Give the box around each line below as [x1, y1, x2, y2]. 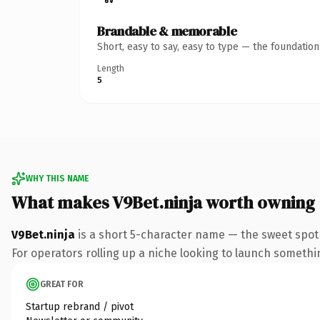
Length [97, 63, 124, 74]
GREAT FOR [40, 279, 84, 289]
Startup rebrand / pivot [26, 300, 134, 313]
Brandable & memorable [97, 21, 237, 40]
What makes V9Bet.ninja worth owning [11, 190, 315, 214]
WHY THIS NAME [26, 173, 89, 184]
